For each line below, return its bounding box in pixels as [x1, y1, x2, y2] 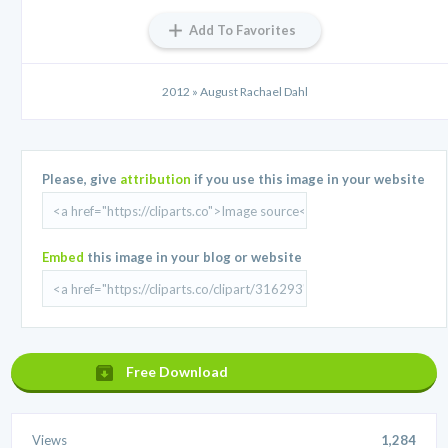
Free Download [126, 363, 229, 381]
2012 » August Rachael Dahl [162, 84, 308, 100]
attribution [120, 171, 192, 188]
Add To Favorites [189, 22, 296, 39]
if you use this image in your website [191, 171, 426, 188]
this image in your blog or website [84, 249, 303, 266]
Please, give [42, 171, 121, 188]
